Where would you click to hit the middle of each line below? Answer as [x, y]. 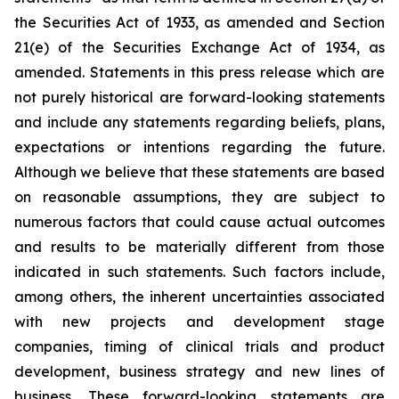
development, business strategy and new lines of [199, 371]
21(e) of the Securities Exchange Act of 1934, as [199, 47]
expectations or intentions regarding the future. [199, 147]
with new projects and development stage [199, 322]
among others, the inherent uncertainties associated [199, 297]
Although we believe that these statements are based [199, 172]
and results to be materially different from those [199, 247]
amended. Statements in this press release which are [199, 72]
